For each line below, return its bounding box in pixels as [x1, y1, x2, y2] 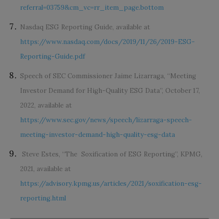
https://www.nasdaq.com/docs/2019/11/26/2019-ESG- [20, 37, 195, 46]
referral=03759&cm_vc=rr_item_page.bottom [20, 3, 164, 12]
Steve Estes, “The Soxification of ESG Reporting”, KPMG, [22, 150, 202, 158]
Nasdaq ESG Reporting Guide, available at [20, 22, 150, 31]
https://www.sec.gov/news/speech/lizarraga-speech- [20, 115, 192, 124]
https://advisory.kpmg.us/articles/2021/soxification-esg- [20, 179, 202, 188]
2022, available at [20, 101, 72, 109]
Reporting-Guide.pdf [20, 52, 85, 61]
